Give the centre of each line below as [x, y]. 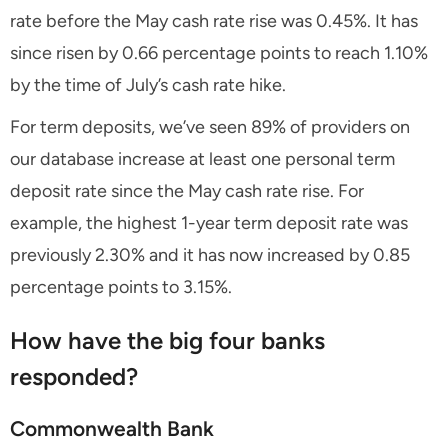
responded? [74, 376]
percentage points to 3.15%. [121, 286]
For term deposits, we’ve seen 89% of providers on [210, 126]
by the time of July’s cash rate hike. [148, 84]
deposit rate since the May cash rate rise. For [187, 190]
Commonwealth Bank [112, 428]
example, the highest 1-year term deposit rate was [209, 222]
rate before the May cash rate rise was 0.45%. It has [214, 20]
